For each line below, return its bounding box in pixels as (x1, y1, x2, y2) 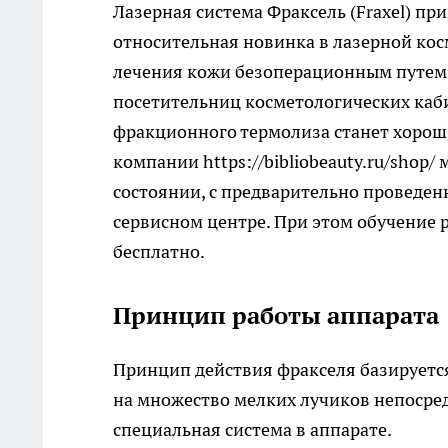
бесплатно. (113, 240, 205, 264)
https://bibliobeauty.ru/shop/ (203, 150, 435, 174)
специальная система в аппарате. (113, 418, 392, 442)
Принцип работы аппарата (113, 300, 439, 332)
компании (113, 150, 203, 174)
